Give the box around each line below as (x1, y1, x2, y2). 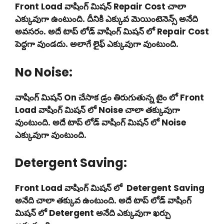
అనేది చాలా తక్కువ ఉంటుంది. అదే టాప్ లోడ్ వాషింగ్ (15, 194, 191, 206)
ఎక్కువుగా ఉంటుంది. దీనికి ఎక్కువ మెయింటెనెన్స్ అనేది (15, 13, 198, 25)
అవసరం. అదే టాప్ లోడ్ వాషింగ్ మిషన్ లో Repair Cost (15, 25, 209, 37)
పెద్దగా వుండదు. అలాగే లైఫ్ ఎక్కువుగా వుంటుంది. (15, 38, 178, 50)
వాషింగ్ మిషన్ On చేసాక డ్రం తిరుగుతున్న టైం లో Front (15, 91, 204, 103)
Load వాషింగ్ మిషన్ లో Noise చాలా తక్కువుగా (15, 103, 182, 116)
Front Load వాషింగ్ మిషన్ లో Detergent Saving (15, 182, 204, 194)
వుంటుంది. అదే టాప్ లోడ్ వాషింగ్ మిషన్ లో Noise (15, 116, 186, 128)
